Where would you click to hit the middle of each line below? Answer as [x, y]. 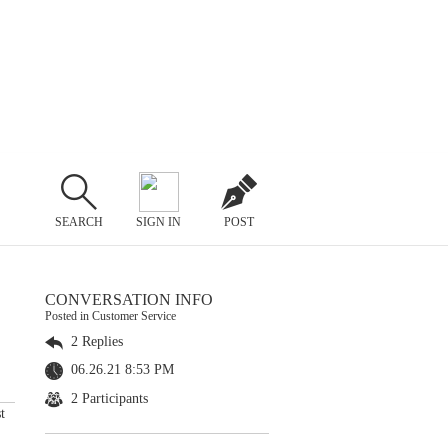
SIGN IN [159, 221]
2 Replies [95, 341]
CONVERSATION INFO [129, 299]
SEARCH [78, 221]
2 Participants [107, 398]
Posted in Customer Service [110, 316]
